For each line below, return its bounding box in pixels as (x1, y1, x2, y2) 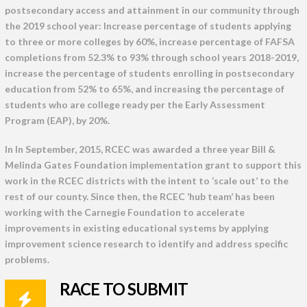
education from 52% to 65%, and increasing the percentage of (4, 83, 284, 95)
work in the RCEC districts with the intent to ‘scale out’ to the (4, 174, 288, 186)
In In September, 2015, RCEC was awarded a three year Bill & (4, 143, 275, 155)
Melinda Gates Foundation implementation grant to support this (4, 158, 302, 171)
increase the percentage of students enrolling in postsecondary (4, 67, 294, 79)
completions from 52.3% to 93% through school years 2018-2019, (4, 51, 299, 64)
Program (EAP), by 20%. (4, 114, 110, 127)
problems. (4, 253, 49, 265)
